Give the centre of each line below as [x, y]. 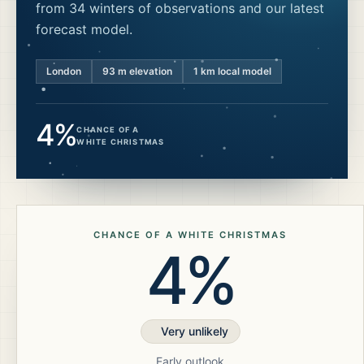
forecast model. [84, 29]
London [64, 71]
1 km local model [232, 71]
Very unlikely [194, 331]
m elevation [144, 71]
